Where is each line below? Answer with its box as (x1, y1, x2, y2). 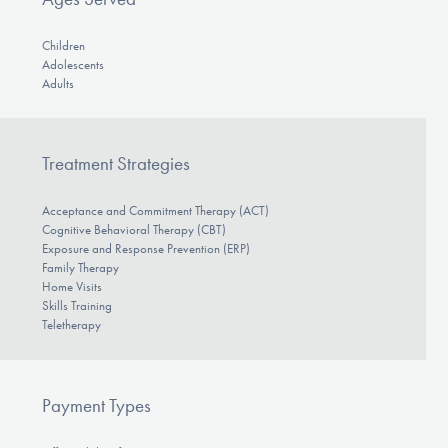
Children (41, 37, 85, 53)
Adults (41, 75, 74, 91)
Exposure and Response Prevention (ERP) (41, 241, 250, 257)
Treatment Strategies (41, 152, 190, 176)
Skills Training (41, 298, 112, 314)
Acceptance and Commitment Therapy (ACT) (41, 203, 269, 219)
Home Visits (41, 279, 102, 295)
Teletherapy (41, 317, 101, 333)
